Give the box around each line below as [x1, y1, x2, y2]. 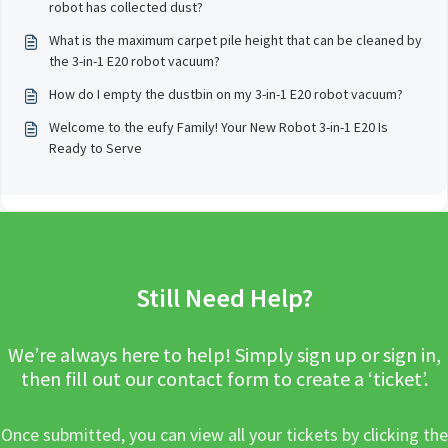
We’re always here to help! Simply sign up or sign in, [7, 342, 441, 367]
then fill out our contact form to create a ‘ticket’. [20, 366, 428, 391]
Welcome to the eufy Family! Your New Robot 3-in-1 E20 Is [49, 118, 388, 136]
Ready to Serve [49, 139, 142, 157]
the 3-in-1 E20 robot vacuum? [49, 52, 220, 70]
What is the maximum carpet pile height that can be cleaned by [49, 31, 422, 49]
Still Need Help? [135, 281, 313, 314]
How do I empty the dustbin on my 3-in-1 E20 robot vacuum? [49, 85, 403, 103]
